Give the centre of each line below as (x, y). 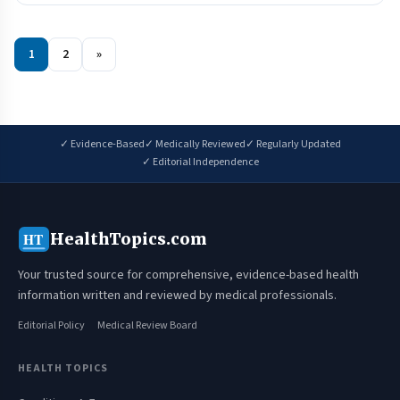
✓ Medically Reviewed (195, 144)
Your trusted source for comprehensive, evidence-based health (188, 275)
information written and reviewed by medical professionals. (177, 296)
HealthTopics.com (129, 239)
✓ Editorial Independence (200, 162)
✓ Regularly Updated (293, 144)
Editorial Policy (51, 325)
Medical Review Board (147, 325)
